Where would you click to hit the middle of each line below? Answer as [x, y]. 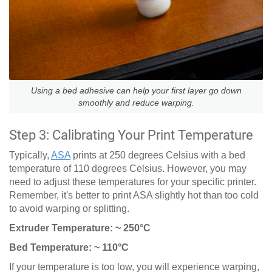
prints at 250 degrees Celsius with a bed [158, 155]
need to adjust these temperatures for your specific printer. [133, 182]
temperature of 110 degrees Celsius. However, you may [128, 168]
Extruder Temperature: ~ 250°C [80, 228]
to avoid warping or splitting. [69, 208]
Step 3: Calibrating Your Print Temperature [131, 135]
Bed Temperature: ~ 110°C [69, 247]
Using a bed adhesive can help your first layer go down [136, 90]
